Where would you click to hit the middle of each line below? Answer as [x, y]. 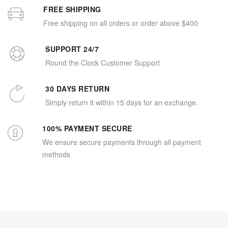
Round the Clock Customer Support [103, 62]
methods [56, 154]
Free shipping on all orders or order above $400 [121, 23]
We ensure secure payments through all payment [122, 142]
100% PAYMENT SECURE [87, 128]
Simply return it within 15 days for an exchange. [122, 102]
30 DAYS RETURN [77, 88]
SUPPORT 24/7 [72, 49]
